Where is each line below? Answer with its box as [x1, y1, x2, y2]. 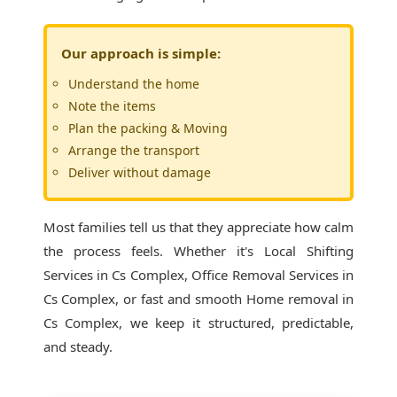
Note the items [67, 97, 156, 114]
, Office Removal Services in [183, 266, 354, 284]
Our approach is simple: [60, 44, 221, 62]
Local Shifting [264, 242, 354, 260]
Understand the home [67, 75, 199, 92]
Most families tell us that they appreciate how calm [43, 218, 354, 236]
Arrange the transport [67, 142, 199, 159]
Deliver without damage [67, 164, 211, 181]
